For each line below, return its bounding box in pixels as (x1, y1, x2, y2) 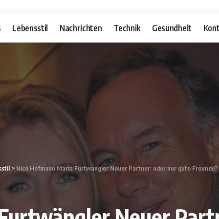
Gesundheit (152, 22, 192, 33)
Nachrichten (60, 22, 102, 33)
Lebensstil (12, 22, 48, 33)
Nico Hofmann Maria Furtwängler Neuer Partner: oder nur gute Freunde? (16, 164, 218, 172)
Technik (113, 22, 140, 33)
